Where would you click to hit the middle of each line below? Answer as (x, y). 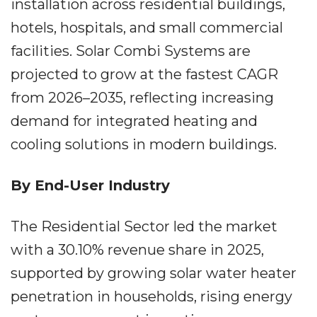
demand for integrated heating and (134, 121)
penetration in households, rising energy (151, 296)
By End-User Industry (90, 185)
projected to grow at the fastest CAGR (144, 74)
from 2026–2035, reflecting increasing (142, 98)
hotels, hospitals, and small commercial (147, 28)
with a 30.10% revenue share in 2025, (137, 250)
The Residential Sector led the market (144, 226)
